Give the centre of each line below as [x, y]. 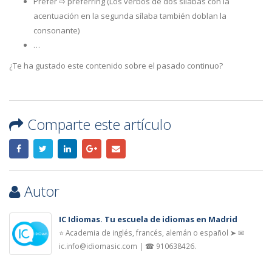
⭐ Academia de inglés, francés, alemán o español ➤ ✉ [151, 232]
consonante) [56, 30]
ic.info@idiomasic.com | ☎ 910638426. [127, 246]
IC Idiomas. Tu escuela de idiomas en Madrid [148, 219]
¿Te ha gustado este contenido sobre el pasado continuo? [116, 65]
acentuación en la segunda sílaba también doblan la [130, 15]
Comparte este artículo [99, 124]
